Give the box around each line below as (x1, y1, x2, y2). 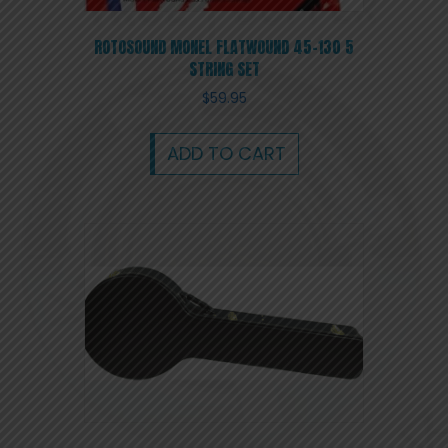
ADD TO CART (166, 141, 286, 167)
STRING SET (188, 56, 260, 81)
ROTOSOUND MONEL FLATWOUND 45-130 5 (94, 34, 354, 59)
